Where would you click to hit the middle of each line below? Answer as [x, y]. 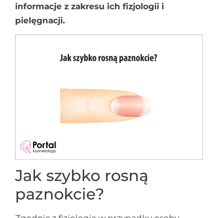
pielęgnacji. [40, 20]
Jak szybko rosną [82, 176]
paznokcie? [60, 194]
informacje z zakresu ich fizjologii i [90, 6]
